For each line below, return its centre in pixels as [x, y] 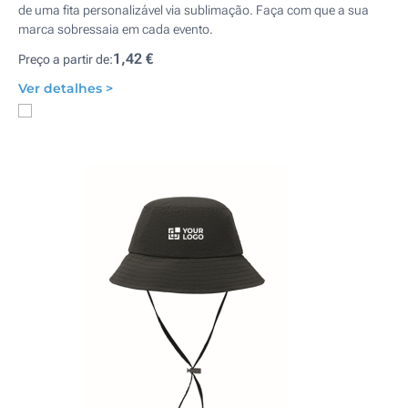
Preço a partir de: [66, 59]
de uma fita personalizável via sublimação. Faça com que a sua [194, 10]
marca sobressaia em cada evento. [116, 29]
